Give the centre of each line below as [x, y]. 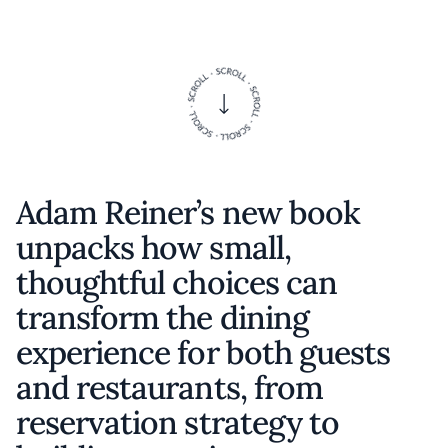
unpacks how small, [153, 247]
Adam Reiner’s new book [188, 212]
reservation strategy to [177, 422]
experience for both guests [203, 352]
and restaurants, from [169, 387]
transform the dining [162, 317]
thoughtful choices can [176, 282]
